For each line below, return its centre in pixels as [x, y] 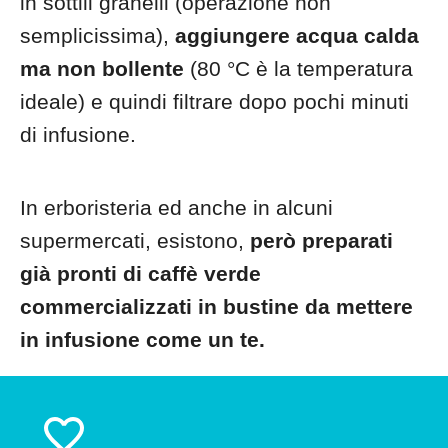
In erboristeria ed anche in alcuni [176, 207]
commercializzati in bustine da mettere [216, 306]
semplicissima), [97, 35]
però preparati [321, 240]
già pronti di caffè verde [140, 273]
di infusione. [78, 134]
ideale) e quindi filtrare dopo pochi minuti [214, 101]
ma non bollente [102, 68]
